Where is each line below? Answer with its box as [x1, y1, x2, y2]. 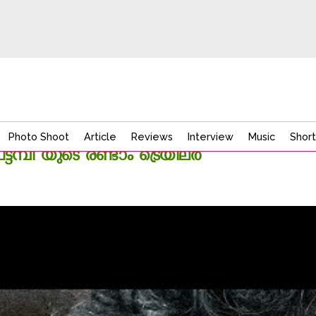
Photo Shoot [8, 130, 70, 143]
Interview [188, 130, 234, 143]
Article [84, 130, 117, 143]
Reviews [131, 130, 174, 143]
